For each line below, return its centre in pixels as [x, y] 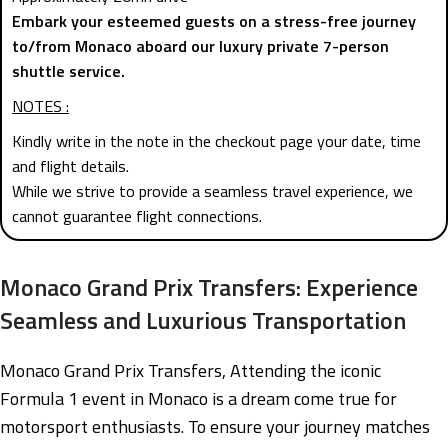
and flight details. [70, 166]
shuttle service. [68, 71]
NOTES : [40, 106]
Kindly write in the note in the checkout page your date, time [216, 141]
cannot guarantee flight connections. [137, 216]
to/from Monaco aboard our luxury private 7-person [200, 46]
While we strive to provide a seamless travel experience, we [212, 191]
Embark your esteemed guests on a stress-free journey [214, 21]
